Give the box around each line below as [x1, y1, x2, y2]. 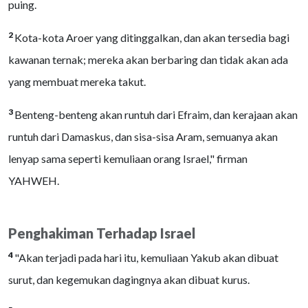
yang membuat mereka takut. [8, 75, 146, 88]
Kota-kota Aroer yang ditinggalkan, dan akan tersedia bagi [14, 31, 289, 44]
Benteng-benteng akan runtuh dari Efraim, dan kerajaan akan [14, 108, 298, 121]
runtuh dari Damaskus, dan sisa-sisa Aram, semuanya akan [8, 130, 278, 143]
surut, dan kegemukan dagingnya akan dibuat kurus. [8, 273, 250, 286]
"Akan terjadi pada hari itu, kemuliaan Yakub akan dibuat [14, 251, 278, 264]
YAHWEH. [8, 174, 59, 187]
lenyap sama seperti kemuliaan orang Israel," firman [8, 152, 247, 165]
